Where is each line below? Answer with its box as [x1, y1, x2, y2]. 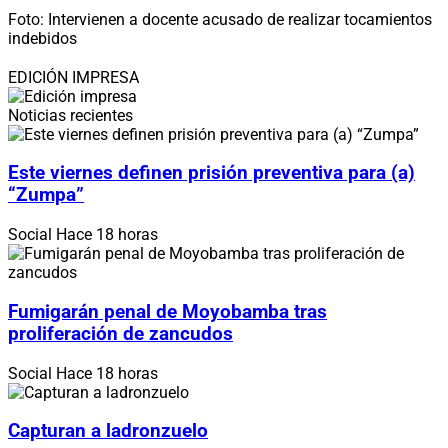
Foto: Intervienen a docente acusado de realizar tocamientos [8, 9, 432, 29]
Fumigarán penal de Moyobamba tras [8, 300, 327, 323]
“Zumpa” [8, 184, 84, 207]
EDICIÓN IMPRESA [8, 67, 139, 87]
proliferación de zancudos [8, 322, 233, 345]
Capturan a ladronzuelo [8, 420, 208, 443]
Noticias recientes [8, 105, 133, 125]
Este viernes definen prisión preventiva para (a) [8, 162, 415, 185]
